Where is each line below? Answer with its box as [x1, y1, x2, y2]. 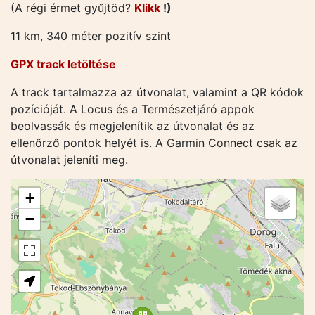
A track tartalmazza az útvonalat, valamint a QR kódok [11, 84, 304, 99]
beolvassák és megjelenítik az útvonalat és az [11, 118, 255, 133]
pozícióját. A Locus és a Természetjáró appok [11, 101, 255, 116]
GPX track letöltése [11, 56, 116, 71]
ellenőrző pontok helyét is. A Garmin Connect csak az [11, 135, 297, 150]
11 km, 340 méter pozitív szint [11, 28, 171, 43]
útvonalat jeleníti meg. [11, 152, 128, 167]
